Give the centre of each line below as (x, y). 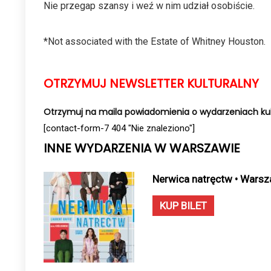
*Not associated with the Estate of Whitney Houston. (155, 41)
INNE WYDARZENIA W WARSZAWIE (142, 148)
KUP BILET (183, 206)
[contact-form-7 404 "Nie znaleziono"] (119, 128)
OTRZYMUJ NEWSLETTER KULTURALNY (151, 83)
